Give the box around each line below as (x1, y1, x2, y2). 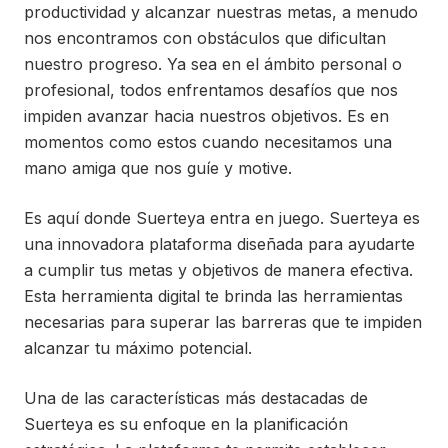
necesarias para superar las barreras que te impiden (24, 312, 422, 332)
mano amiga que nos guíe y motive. (24, 158, 292, 178)
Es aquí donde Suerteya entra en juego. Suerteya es (24, 208, 420, 228)
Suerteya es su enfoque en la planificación (24, 414, 348, 434)
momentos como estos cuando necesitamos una (24, 132, 392, 152)
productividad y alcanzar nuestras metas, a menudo (24, 2, 418, 22)
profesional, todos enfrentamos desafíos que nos (24, 80, 398, 100)
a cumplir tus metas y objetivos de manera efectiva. (24, 260, 413, 280)
